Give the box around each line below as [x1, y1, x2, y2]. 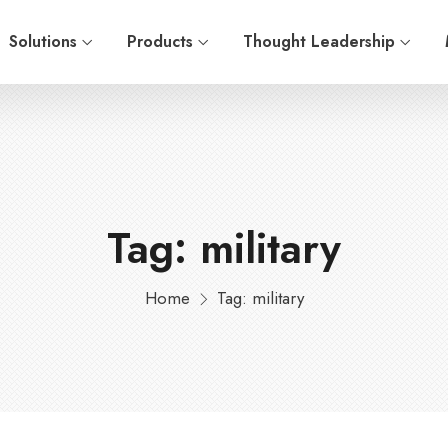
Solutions [9, 30, 77, 53]
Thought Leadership [243, 30, 395, 53]
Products [127, 30, 193, 53]
